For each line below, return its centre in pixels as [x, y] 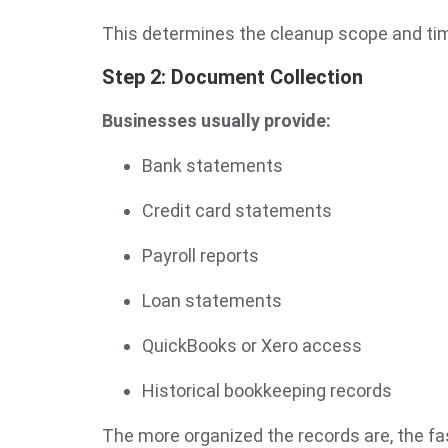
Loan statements [212, 300]
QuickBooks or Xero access [252, 345]
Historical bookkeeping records [267, 390]
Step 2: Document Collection [232, 77]
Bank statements [212, 165]
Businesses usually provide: [216, 120]
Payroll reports [200, 255]
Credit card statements [237, 210]
